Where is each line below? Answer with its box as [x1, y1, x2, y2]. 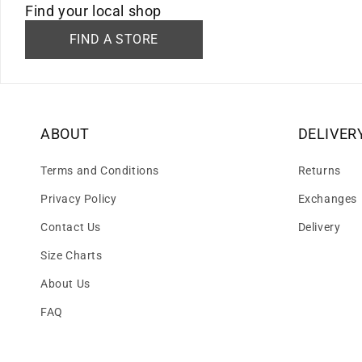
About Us [40, 277, 90, 291]
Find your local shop [25, 2, 162, 20]
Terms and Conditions [40, 164, 159, 178]
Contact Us [40, 221, 101, 234]
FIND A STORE [69, 32, 159, 48]
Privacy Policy [40, 192, 117, 206]
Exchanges [297, 192, 357, 206]
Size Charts [40, 249, 103, 263]
